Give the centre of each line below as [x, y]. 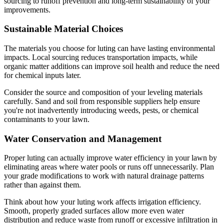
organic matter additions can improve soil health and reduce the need [112, 66]
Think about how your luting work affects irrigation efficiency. [102, 202]
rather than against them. [42, 185]
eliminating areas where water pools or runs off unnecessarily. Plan [109, 167]
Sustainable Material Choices [63, 29]
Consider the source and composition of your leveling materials [103, 92]
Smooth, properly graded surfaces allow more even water [94, 211]
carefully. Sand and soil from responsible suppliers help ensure [102, 101]
